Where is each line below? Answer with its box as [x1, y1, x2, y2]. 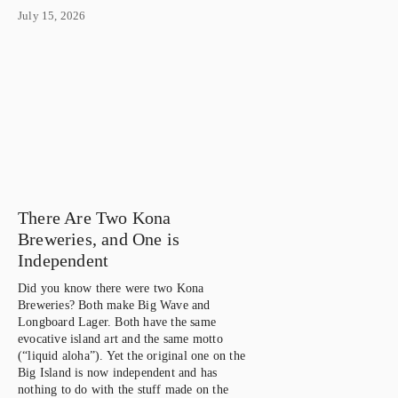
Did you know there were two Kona [18, 281, 204, 295]
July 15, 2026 [18, 8, 86, 22]
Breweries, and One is [18, 228, 180, 249]
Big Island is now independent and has [18, 365, 218, 379]
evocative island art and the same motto [18, 331, 223, 346]
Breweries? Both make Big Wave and [18, 298, 211, 312]
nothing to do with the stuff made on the [18, 382, 228, 396]
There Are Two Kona [18, 207, 171, 227]
